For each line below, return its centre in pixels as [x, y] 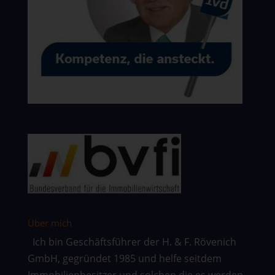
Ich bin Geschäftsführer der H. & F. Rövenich [134, 242]
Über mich [49, 223]
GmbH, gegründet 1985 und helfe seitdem [124, 258]
